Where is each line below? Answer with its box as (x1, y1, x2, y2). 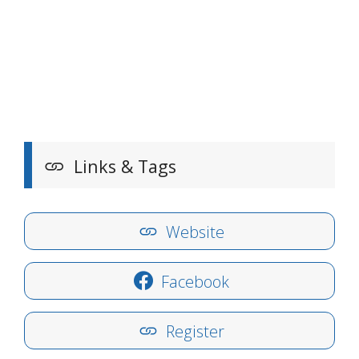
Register (162, 321, 224, 343)
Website (162, 221, 224, 244)
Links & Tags (69, 155, 176, 179)
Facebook (157, 271, 229, 293)
